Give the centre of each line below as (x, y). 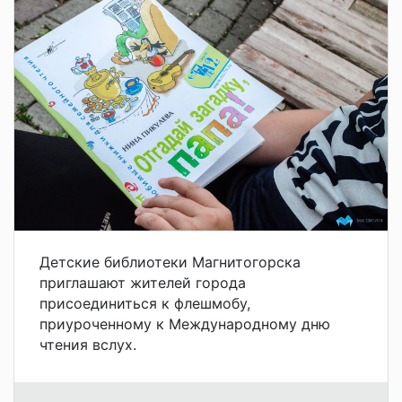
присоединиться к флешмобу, (145, 303)
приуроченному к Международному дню (185, 323)
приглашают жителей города (143, 282)
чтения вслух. (88, 344)
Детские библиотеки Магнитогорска (170, 262)
